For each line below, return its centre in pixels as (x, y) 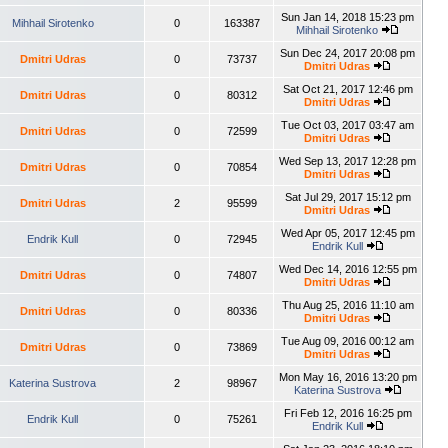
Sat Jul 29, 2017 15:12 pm (347, 197)
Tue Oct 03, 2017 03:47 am (347, 125)
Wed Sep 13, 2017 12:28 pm (347, 161)
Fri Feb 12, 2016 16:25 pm (347, 413)
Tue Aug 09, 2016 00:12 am (347, 341)
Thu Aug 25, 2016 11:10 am (347, 305)
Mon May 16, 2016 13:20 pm (347, 377)
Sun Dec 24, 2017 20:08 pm (347, 53)
